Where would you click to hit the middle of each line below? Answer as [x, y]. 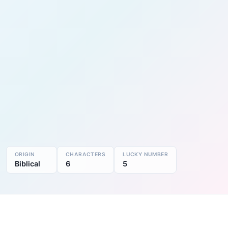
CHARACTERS [86, 154]
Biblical [27, 163]
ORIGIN [25, 154]
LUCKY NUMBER [146, 154]
